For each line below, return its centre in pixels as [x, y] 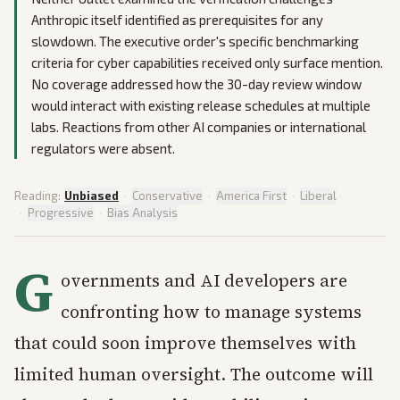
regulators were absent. [103, 148]
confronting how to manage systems [211, 312]
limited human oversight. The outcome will [194, 374]
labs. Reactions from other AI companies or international [199, 127]
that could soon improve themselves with [185, 343]
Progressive [61, 212]
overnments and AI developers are [204, 280]
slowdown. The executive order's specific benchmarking [195, 41]
